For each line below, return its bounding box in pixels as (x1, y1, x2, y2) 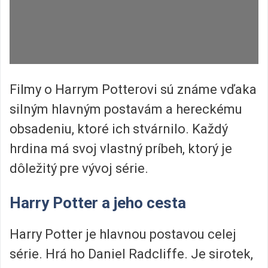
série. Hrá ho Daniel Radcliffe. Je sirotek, (10, 246, 253, 262)
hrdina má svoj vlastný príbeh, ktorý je (10, 141, 232, 156)
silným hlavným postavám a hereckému (10, 101, 242, 117)
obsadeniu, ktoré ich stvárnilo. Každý (10, 121, 228, 136)
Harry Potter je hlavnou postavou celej (10, 227, 236, 242)
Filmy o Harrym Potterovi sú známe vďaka (10, 81, 257, 97)
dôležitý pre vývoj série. (10, 160, 148, 176)
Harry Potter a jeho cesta (10, 194, 186, 212)
